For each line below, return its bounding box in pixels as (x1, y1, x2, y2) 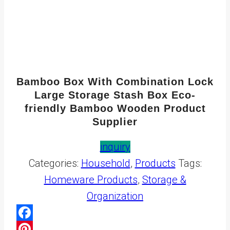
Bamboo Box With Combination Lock (16, 75, 214, 87)
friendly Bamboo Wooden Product (24, 102, 206, 114)
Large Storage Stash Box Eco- (34, 89, 196, 101)
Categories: (28, 157, 81, 169)
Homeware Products (44, 173, 138, 186)
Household (81, 157, 130, 169)
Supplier (92, 116, 138, 127)
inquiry (100, 140, 130, 153)
